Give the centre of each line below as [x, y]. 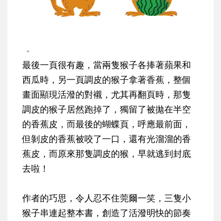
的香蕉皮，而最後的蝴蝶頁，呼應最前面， [107, 124]
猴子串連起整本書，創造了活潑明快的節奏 [107, 213]
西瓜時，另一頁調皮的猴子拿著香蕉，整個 [107, 80]
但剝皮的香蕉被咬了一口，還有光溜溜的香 [107, 139]
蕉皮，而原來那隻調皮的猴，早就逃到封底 [107, 154]
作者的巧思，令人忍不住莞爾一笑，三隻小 [107, 198]
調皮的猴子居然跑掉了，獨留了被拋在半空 [107, 109]
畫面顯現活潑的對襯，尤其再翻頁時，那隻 [107, 94]
